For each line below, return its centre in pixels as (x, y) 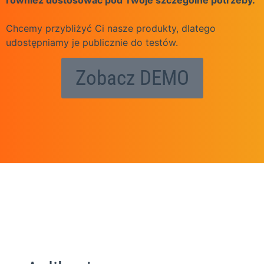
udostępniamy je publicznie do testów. (92, 42)
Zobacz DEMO (132, 78)
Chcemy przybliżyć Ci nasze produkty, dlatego (111, 28)
